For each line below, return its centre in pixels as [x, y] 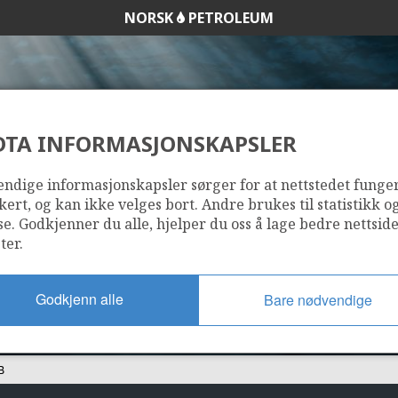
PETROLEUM [229, 18]
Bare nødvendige [318, 299]
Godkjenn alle [79, 298]
